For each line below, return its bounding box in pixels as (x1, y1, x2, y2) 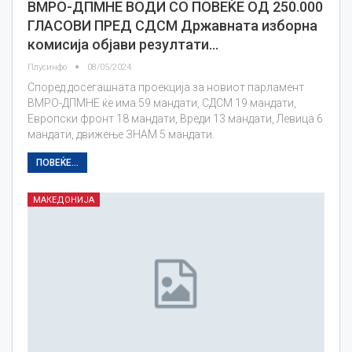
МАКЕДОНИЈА (33, 194, 94, 205)
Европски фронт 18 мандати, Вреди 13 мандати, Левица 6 (27, 112, 323, 125)
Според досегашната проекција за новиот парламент (27, 80, 304, 93)
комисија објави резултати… (27, 35, 218, 53)
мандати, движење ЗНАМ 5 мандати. (27, 127, 214, 141)
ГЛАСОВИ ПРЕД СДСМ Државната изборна (27, 16, 317, 34)
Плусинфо (27, 61, 69, 72)
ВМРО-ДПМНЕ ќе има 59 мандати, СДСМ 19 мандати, (27, 96, 296, 109)
